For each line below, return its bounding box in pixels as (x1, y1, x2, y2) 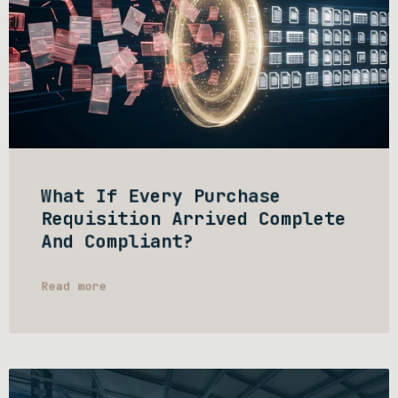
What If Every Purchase (41, 184, 281, 208)
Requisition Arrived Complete (41, 206, 346, 231)
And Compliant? (41, 229, 194, 253)
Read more (41, 278, 107, 294)
